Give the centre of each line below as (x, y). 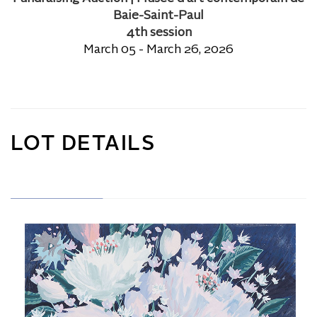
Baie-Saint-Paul (158, 16)
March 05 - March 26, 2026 (158, 50)
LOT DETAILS (83, 145)
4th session (158, 33)
